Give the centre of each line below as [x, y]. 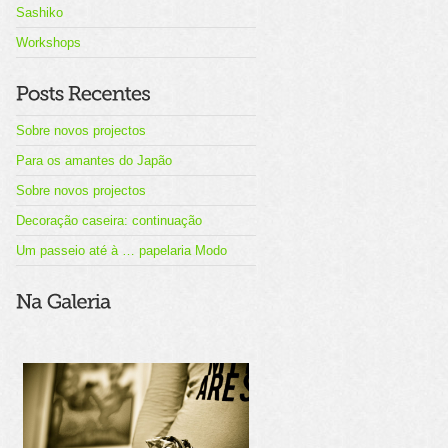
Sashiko [39, 12]
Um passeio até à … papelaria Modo [121, 250]
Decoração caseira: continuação [109, 220]
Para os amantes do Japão [94, 160]
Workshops [48, 42]
